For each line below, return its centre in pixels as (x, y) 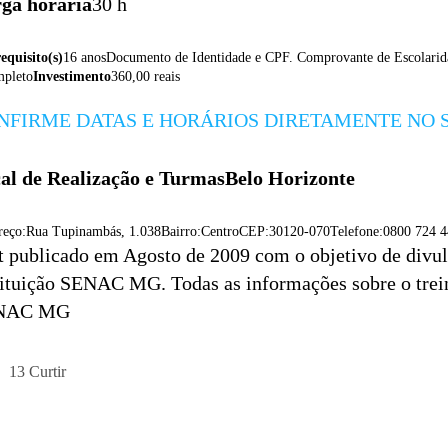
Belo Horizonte (292, 177)
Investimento (72, 76)
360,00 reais (145, 76)
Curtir (47, 372)
